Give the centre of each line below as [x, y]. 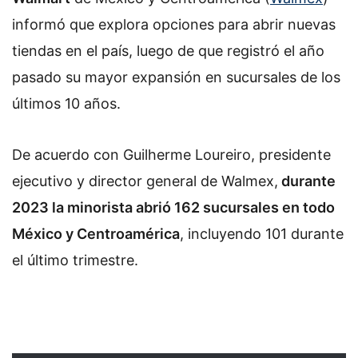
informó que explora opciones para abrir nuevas [174, 24]
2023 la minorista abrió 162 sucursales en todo [173, 207]
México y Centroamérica [96, 233]
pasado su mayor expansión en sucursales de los [176, 77]
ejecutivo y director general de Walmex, [145, 181]
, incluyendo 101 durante [262, 233]
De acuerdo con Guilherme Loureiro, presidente [171, 154]
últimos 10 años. [68, 103]
